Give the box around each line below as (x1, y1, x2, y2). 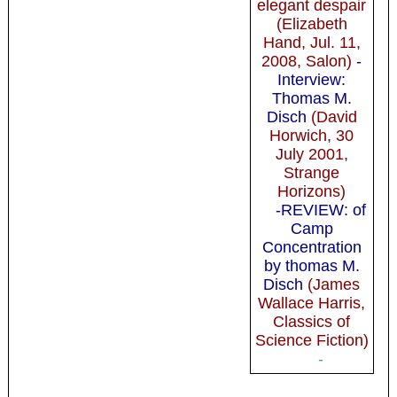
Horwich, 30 (269, 126, 354, 144)
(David (306, 107, 357, 126)
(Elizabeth (276, 14, 347, 33)
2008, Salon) (261, 51, 357, 70)
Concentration (261, 237, 362, 256)
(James (303, 275, 361, 293)
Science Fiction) (254, 331, 369, 349)
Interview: (277, 70, 346, 89)
